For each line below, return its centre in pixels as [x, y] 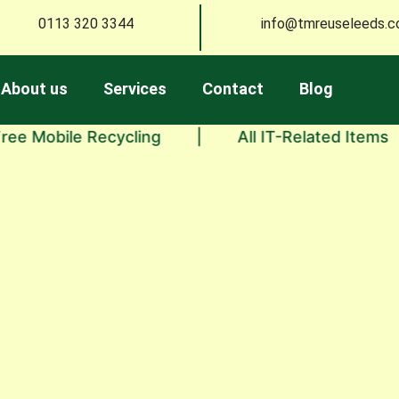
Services [135, 89]
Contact [233, 89]
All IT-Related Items [261, 137]
